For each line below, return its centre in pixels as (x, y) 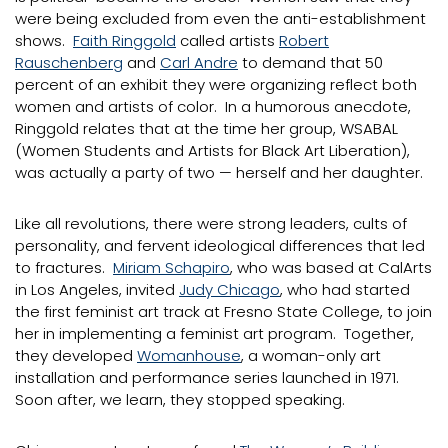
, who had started (345, 289)
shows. (44, 40)
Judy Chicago (229, 289)
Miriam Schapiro (171, 267)
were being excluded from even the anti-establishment (220, 18)
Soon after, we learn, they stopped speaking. (180, 399)
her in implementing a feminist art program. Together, (214, 333)
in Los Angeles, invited (97, 289)
